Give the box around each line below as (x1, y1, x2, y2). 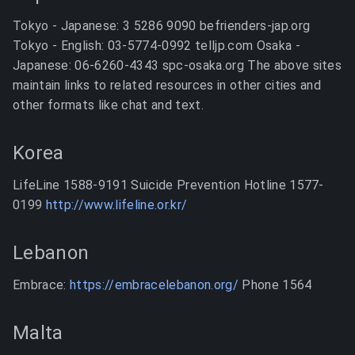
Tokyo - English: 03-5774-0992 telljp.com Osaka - (13, 38, 300, 53)
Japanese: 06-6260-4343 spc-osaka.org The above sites (13, 58, 342, 73)
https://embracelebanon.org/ (69, 277, 239, 292)
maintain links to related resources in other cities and (13, 78, 322, 93)
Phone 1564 (238, 277, 312, 292)
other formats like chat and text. (13, 97, 204, 113)
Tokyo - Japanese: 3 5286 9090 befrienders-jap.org (13, 18, 311, 33)
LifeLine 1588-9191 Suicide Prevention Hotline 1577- (13, 177, 324, 193)
